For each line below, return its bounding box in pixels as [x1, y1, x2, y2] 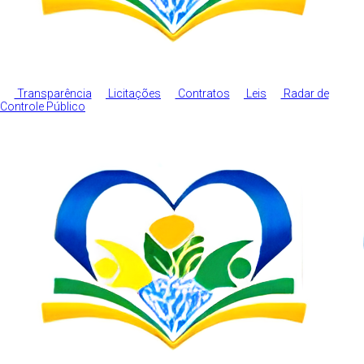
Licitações [106, 87, 161, 100]
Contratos [175, 87, 230, 100]
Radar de [280, 87, 329, 100]
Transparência [14, 87, 92, 100]
